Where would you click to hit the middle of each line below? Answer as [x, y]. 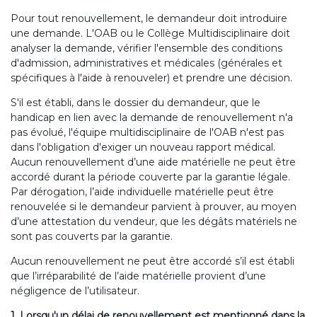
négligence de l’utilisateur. [75, 291]
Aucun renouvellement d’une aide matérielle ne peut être [153, 162]
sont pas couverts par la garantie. [92, 236]
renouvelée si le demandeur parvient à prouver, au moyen [154, 207]
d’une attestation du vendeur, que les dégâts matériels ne [154, 221]
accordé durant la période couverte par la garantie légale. [150, 177]
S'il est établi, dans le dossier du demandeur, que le [136, 103]
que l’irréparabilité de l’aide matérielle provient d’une [138, 276]
